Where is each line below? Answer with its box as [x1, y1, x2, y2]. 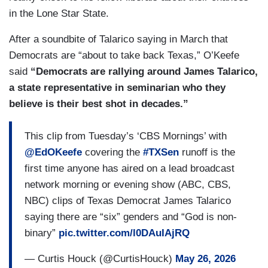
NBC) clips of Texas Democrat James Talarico [25, 194, 231, 206]
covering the [82, 146, 143, 158]
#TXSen [143, 146, 179, 158]
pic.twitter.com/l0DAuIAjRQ [59, 227, 190, 239]
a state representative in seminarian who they [9, 82, 226, 94]
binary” [25, 227, 59, 239]
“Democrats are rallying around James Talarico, [31, 66, 258, 78]
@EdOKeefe [25, 146, 82, 158]
